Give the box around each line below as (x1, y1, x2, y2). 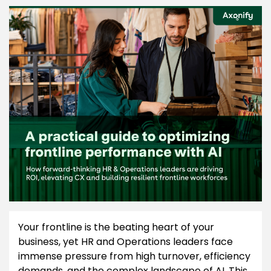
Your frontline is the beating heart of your (18, 220, 214, 234)
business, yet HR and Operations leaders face (18, 234, 233, 249)
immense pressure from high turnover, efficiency (18, 249, 250, 263)
